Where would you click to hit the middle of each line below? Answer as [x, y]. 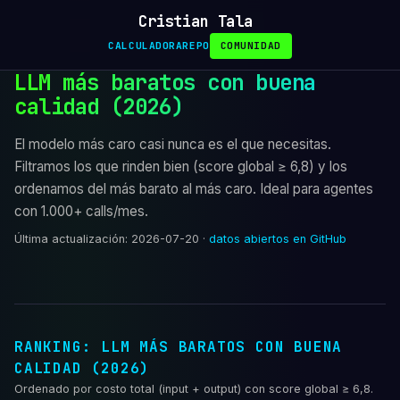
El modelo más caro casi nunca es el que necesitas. [173, 144]
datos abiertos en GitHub [278, 238]
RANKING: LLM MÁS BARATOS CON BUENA [179, 347]
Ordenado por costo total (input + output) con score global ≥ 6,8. [194, 389]
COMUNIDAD [250, 46]
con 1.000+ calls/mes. [81, 211]
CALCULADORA [146, 46]
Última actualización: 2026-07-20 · [112, 238]
